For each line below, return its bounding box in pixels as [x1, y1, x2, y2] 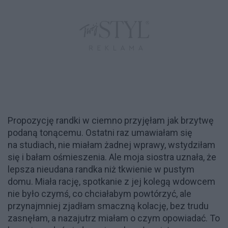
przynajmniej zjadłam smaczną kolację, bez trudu [8, 200, 209, 211]
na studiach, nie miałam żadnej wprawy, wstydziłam [8, 139, 215, 150]
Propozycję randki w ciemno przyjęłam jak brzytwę [8, 115, 214, 126]
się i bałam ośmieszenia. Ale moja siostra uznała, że [8, 151, 216, 162]
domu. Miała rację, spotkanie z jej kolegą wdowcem [8, 176, 215, 187]
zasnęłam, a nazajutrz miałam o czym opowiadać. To [8, 212, 220, 223]
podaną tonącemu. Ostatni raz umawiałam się [8, 127, 192, 138]
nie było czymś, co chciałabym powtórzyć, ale [8, 188, 191, 199]
